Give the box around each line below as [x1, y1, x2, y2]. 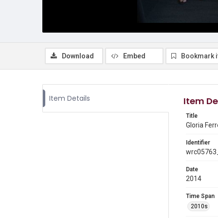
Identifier [186, 139, 210, 146]
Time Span [186, 193, 215, 200]
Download [62, 52, 94, 60]
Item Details [49, 93, 90, 103]
